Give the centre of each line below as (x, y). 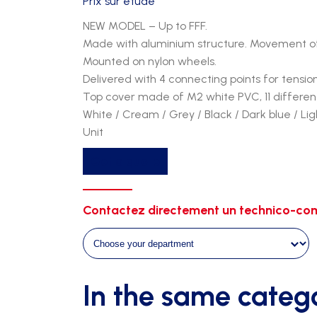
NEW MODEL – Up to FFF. (145, 26)
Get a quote (125, 161)
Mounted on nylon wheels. (150, 61)
